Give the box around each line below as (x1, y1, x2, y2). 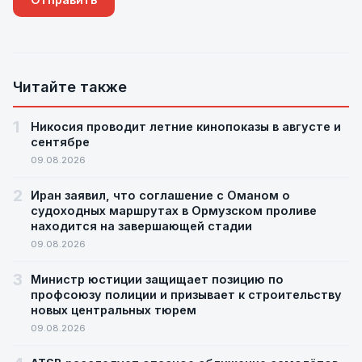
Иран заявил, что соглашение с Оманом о (31, 188, 290, 202)
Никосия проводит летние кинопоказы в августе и (31, 120, 341, 133)
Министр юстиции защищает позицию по (31, 272, 284, 286)
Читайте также (13, 78, 127, 95)
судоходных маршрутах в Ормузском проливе (31, 204, 317, 217)
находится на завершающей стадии (31, 219, 252, 233)
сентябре (31, 135, 90, 149)
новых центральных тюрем (31, 303, 196, 317)
